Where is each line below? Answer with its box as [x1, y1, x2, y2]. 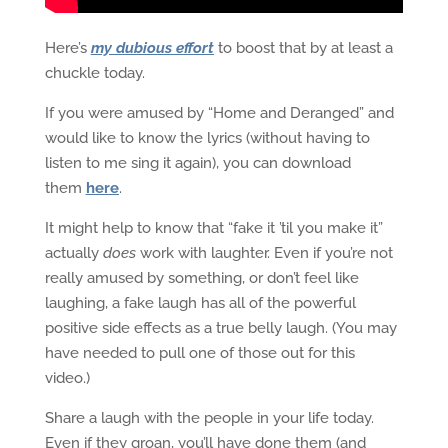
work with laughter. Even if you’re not [135, 244, 393, 262]
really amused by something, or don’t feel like [44, 269, 359, 287]
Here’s [44, 39, 91, 57]
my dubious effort [90, 39, 214, 57]
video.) [44, 369, 90, 387]
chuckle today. [44, 64, 145, 82]
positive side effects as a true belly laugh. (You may [44, 319, 397, 337]
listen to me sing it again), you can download [44, 154, 351, 172]
